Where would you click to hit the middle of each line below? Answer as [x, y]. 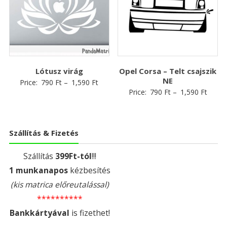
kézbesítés [89, 171]
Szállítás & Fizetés [44, 133]
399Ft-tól [73, 156]
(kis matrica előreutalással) [60, 185]
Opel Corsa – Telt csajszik [168, 71]
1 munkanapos [38, 171]
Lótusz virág [59, 71]
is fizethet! [89, 213]
